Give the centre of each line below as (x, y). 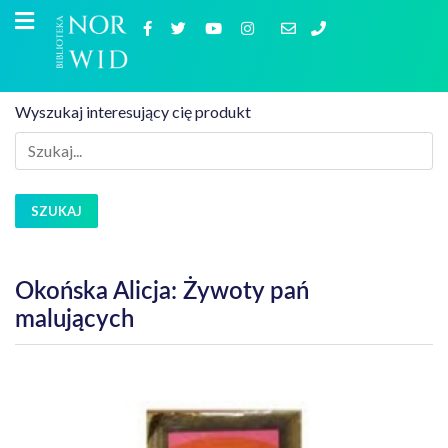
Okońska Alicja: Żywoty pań (162, 292)
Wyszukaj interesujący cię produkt (133, 111)
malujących (74, 320)
